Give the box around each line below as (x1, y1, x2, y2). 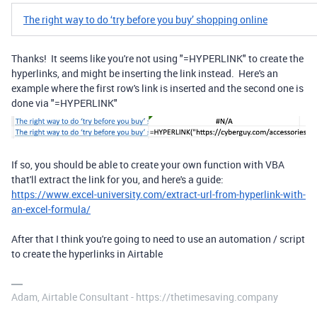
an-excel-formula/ (11, 202, 91, 217)
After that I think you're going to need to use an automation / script (11, 232, 305, 246)
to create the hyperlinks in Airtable (11, 247, 163, 261)
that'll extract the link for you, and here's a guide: (11, 173, 224, 187)
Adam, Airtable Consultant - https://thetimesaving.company (11, 290, 278, 304)
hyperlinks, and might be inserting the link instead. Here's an (11, 66, 278, 80)
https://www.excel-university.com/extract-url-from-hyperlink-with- (11, 188, 306, 202)
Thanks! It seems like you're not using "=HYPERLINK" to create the (11, 51, 304, 65)
